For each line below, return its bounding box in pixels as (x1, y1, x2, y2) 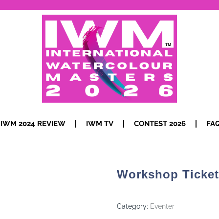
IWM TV (86, 119, 113, 128)
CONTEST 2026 (133, 119, 186, 128)
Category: (117, 202, 150, 210)
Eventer (150, 202, 175, 210)
